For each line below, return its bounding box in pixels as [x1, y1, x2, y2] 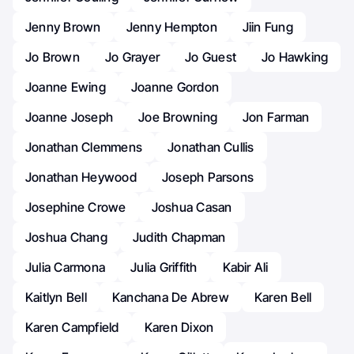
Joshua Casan [151, 199, 232, 216]
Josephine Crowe [25, 199, 126, 216]
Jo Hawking [262, 49, 329, 66]
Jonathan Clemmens [25, 139, 143, 156]
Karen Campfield [25, 319, 119, 336]
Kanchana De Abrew [111, 289, 229, 306]
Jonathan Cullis [168, 139, 254, 156]
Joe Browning [138, 109, 218, 126]
